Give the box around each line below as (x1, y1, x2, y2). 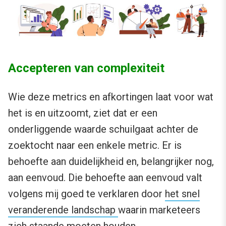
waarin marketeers (118, 204, 200, 216)
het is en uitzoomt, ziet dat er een (8, 107, 157, 120)
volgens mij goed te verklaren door (8, 188, 165, 200)
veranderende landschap (8, 204, 118, 216)
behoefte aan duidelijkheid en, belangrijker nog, (8, 155, 214, 168)
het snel (165, 188, 200, 200)
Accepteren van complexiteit (8, 61, 164, 76)
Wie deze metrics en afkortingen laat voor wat (8, 91, 213, 103)
